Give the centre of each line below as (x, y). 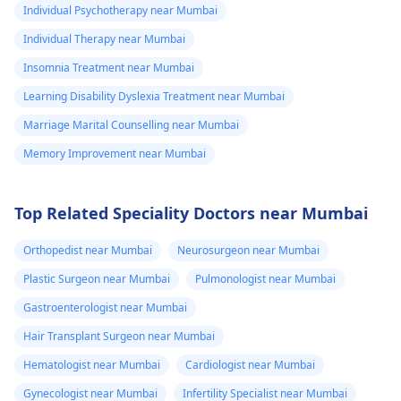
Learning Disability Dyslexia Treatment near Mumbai (154, 96)
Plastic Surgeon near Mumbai (97, 279)
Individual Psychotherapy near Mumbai (120, 10)
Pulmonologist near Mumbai (265, 279)
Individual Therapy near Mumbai (104, 39)
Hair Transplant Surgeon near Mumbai (119, 336)
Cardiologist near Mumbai (250, 365)
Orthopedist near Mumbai (88, 250)
